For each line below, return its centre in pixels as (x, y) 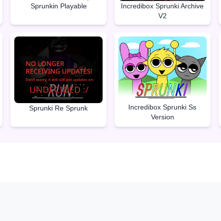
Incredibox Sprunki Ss (163, 107)
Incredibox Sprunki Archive (163, 6)
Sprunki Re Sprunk (59, 108)
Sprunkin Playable (58, 6)
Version (162, 117)
